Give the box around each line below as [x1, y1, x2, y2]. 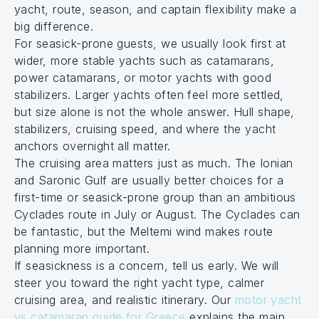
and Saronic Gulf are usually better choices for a [14, 173, 283, 187]
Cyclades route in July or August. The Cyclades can [14, 207, 300, 221]
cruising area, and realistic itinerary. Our [14, 293, 235, 307]
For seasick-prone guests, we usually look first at [14, 36, 286, 51]
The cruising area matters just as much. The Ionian [14, 156, 293, 170]
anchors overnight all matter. [14, 139, 171, 153]
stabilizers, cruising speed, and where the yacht [14, 122, 276, 136]
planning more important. [14, 241, 150, 256]
